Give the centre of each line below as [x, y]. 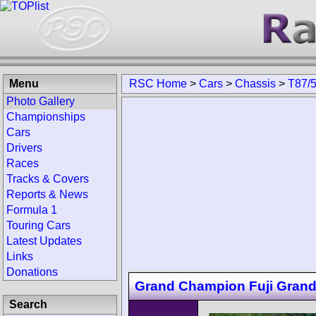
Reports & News [47, 194]
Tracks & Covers [48, 179]
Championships [46, 117]
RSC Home [158, 84]
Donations [32, 272]
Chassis [255, 84]
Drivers [24, 148]
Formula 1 [32, 210]
